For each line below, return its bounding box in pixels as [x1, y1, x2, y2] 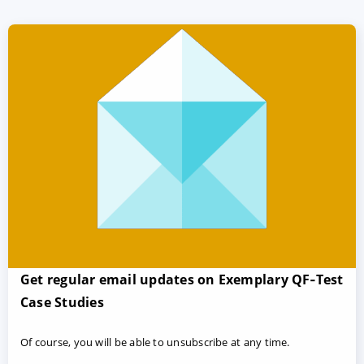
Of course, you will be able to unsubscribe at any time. [20, 334, 290, 349]
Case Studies [20, 292, 104, 311]
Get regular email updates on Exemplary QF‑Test [20, 270, 344, 288]
